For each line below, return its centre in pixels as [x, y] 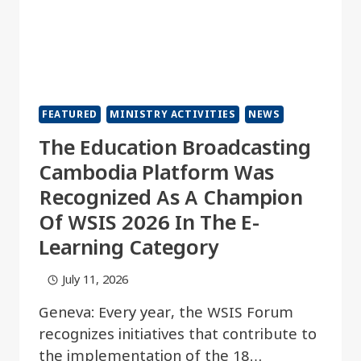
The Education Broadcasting [175, 148]
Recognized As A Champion [171, 198]
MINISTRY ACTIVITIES [173, 114]
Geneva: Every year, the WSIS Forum [166, 313]
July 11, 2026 [95, 280]
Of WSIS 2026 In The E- [149, 223]
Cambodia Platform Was [156, 173]
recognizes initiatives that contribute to [178, 335]
